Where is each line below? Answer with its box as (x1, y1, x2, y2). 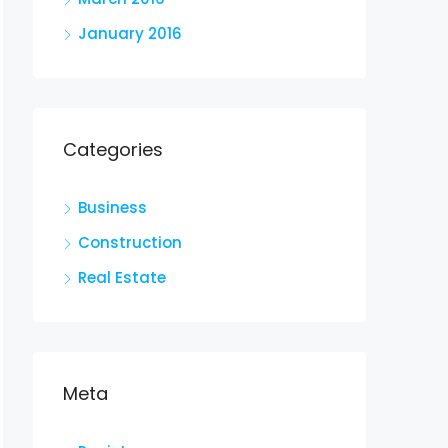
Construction (78, 232, 182, 253)
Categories (63, 137, 163, 162)
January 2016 (78, 23, 182, 44)
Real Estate (78, 267, 166, 288)
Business (78, 197, 147, 218)
